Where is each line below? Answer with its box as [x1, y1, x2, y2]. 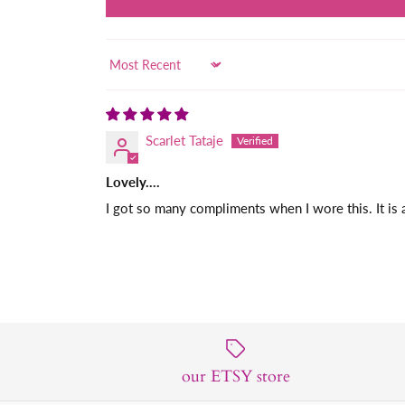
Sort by [104, 63, 147, 80]
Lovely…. [105, 173, 160, 190]
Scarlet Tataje [145, 131, 223, 148]
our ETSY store [182, 366, 290, 388]
